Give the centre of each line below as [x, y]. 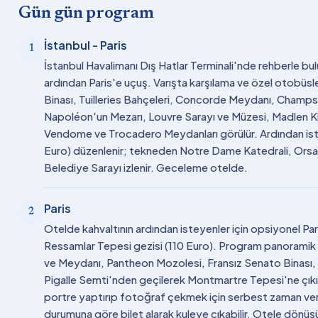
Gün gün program [86, 13]
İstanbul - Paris [86, 45]
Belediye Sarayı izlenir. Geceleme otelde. [146, 167]
